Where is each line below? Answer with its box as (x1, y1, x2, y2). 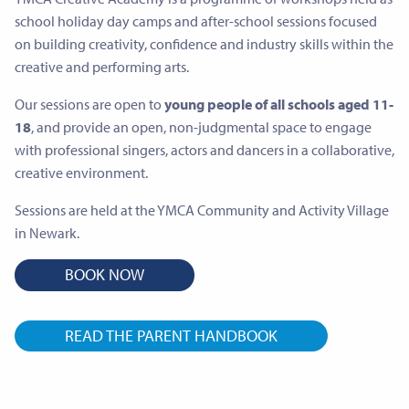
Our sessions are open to (15, 95, 164, 114)
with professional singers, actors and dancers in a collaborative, (15, 141, 394, 160)
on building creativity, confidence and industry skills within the (15, 35, 393, 54)
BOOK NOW (65, 264, 144, 286)
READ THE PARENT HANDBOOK (65, 324, 278, 346)
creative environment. (15, 163, 148, 183)
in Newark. (15, 224, 79, 243)
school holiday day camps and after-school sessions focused (15, 12, 377, 31)
